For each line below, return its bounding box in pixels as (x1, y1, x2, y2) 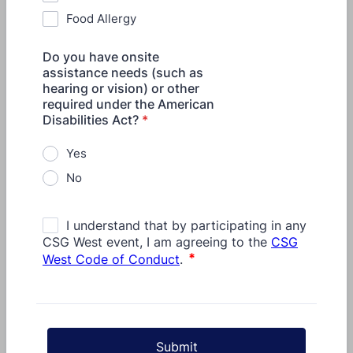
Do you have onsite (43, 49, 159, 65)
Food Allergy (66, 11, 136, 26)
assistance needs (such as (43, 65, 203, 80)
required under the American (43, 96, 214, 112)
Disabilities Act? (43, 112, 139, 128)
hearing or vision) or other (43, 80, 199, 96)
